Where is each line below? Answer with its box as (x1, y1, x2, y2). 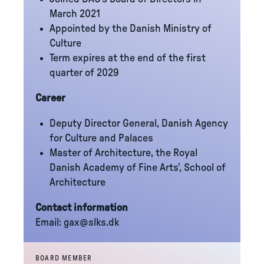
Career (35, 93, 65, 104)
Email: (35, 217, 64, 228)
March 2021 (49, 9, 100, 19)
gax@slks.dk (64, 217, 119, 228)
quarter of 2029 (49, 68, 119, 78)
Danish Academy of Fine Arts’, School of (49, 163, 226, 173)
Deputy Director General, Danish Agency (49, 118, 228, 129)
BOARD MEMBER (35, 255, 93, 262)
